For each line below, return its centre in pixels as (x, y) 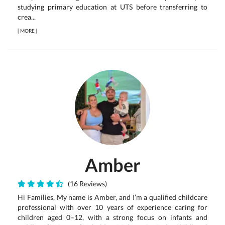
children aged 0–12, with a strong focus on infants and (113, 217)
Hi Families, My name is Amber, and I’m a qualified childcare (113, 197)
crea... (27, 17)
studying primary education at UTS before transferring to (113, 7)
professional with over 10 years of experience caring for (113, 207)
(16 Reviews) (86, 184)
